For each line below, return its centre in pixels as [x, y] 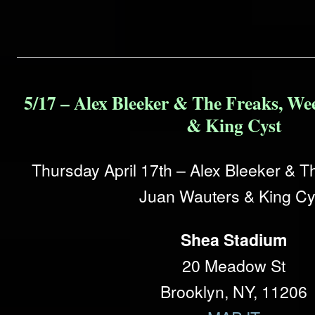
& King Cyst [234, 126]
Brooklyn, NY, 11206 [234, 291]
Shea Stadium [234, 239]
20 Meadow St [234, 265]
